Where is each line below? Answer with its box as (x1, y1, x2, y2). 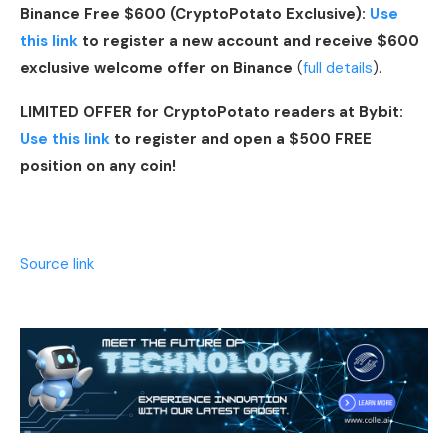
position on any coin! (20, 155, 176, 176)
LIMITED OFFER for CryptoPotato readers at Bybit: (20, 101, 403, 122)
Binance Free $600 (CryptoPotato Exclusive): (20, 3, 370, 24)
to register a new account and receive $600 (78, 30, 419, 51)
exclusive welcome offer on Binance (20, 57, 293, 78)
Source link (20, 253, 94, 274)
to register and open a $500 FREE (110, 128, 372, 149)
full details (303, 57, 373, 78)
